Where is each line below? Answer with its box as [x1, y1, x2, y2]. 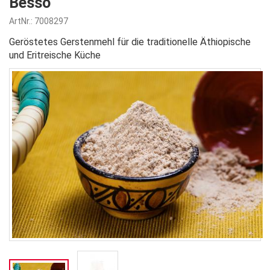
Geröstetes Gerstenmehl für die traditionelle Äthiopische [9, 36, 251, 48]
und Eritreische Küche [9, 49, 101, 61]
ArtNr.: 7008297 [9, 16, 68, 27]
